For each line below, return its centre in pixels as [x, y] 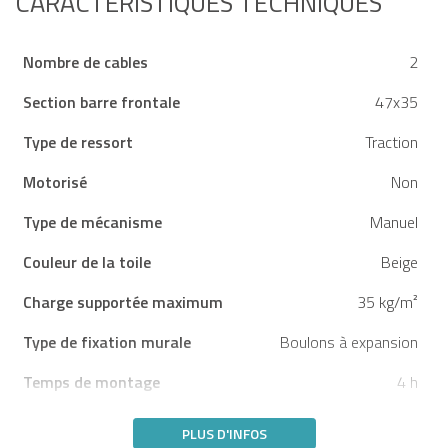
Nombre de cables [85, 62]
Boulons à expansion [349, 342]
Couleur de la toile [87, 262]
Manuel [394, 222]
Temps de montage [91, 382]
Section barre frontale [101, 102]
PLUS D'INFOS [224, 434]
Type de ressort [78, 142]
